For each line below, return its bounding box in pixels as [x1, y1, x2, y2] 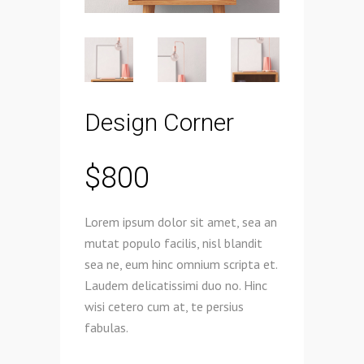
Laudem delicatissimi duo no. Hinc [84, 276, 267, 293]
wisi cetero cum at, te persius [84, 297, 244, 314]
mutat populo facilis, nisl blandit [84, 234, 262, 251]
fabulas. [84, 318, 128, 336]
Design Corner [84, 107, 234, 136]
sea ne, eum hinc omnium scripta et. [84, 255, 277, 272]
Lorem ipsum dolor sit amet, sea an [84, 213, 277, 230]
